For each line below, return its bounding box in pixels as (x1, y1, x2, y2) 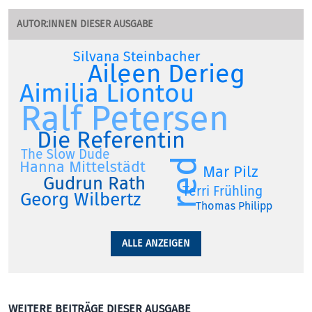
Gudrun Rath (42, 171, 146, 195)
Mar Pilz (202, 162, 258, 182)
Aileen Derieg (88, 56, 246, 90)
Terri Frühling (182, 182, 263, 200)
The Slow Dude (21, 146, 111, 163)
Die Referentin (36, 125, 186, 155)
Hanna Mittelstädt (19, 157, 146, 177)
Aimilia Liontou (19, 77, 195, 110)
